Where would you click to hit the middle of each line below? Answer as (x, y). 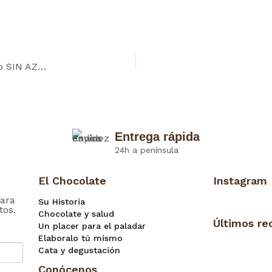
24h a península (146, 150)
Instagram (240, 181)
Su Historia (62, 202)
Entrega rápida (157, 137)
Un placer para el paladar (92, 226)
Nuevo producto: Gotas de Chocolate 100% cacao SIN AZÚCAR (42, 67)
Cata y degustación (79, 250)
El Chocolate (72, 181)
